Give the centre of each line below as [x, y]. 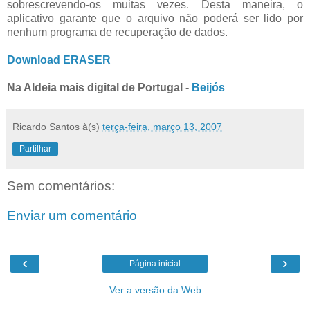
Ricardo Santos [46, 126]
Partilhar [35, 148]
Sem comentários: [61, 185]
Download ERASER [59, 60]
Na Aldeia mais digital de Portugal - [99, 87]
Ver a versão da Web [155, 290]
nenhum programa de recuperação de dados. [117, 32]
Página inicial [155, 263]
